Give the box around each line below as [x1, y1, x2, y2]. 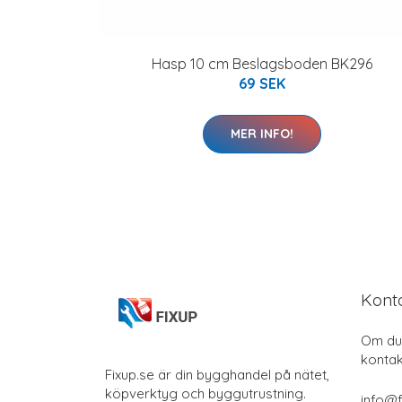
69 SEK [239, 74, 285, 92]
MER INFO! [231, 125, 293, 142]
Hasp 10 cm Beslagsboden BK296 [152, 54, 372, 73]
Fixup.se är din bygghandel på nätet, [105, 365, 329, 383]
